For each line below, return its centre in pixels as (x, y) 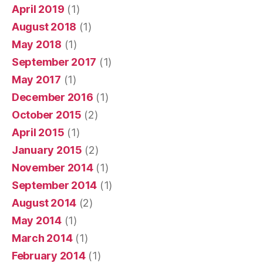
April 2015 (38, 132)
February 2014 (49, 255)
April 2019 (38, 9)
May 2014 (37, 220)
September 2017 (54, 62)
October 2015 (47, 114)
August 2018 (44, 26)
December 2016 (53, 97)
